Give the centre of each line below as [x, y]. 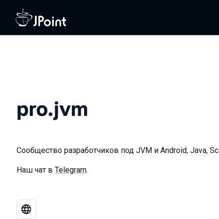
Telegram [71, 170]
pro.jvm [52, 109]
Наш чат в [36, 170]
